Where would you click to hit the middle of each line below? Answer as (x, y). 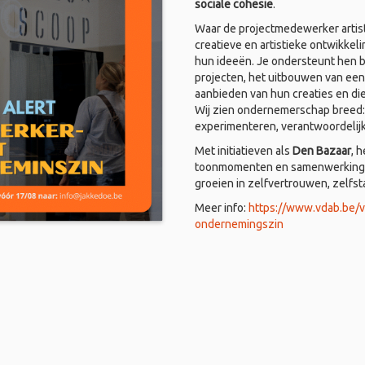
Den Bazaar (322, 151)
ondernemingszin (239, 224)
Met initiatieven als (244, 151)
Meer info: (222, 208)
